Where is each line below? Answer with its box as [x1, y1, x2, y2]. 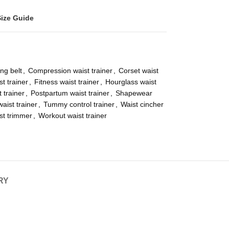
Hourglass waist [105, 78, 156, 86]
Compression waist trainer [28, 66, 112, 75]
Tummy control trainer [43, 100, 114, 108]
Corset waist [118, 66, 158, 75]
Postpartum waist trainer [30, 89, 109, 97]
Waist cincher [120, 100, 164, 108]
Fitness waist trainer [34, 78, 99, 86]
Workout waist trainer [38, 111, 107, 120]
